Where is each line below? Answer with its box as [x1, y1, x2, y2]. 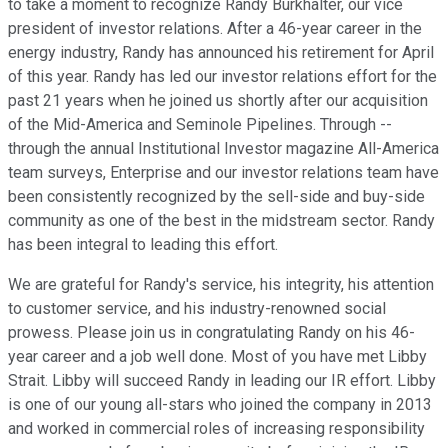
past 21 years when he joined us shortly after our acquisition [8, 91, 428, 111]
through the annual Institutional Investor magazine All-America [8, 139, 439, 159]
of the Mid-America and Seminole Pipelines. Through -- [8, 115, 392, 135]
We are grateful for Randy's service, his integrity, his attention [8, 275, 434, 295]
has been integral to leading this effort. [8, 235, 278, 255]
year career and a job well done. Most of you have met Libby [8, 347, 427, 367]
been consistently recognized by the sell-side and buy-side [8, 187, 425, 207]
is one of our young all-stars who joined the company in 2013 [8, 395, 432, 415]
